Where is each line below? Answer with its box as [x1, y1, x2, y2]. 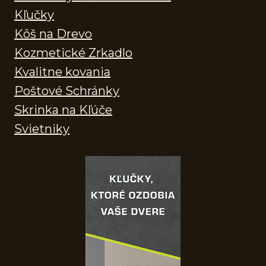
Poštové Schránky [14, 83, 119, 98]
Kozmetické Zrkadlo [14, 45, 132, 60]
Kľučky [14, 7, 54, 22]
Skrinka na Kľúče [14, 102, 112, 117]
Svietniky [14, 121, 69, 136]
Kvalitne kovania [14, 64, 110, 79]
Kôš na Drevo [14, 26, 92, 41]
